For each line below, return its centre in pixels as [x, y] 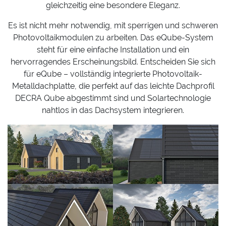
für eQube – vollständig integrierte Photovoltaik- [113, 74]
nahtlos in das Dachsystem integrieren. [113, 110]
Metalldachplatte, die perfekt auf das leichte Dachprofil [113, 86]
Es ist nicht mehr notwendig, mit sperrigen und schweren [113, 25]
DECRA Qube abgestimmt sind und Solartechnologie [113, 98]
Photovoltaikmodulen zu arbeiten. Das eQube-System [113, 38]
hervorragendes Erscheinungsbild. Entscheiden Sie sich [113, 62]
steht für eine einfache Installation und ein [113, 50]
